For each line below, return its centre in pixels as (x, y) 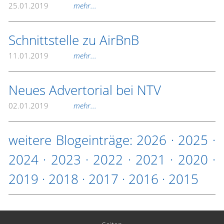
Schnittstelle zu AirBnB (74, 40)
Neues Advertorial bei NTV (85, 90)
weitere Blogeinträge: (73, 140)
